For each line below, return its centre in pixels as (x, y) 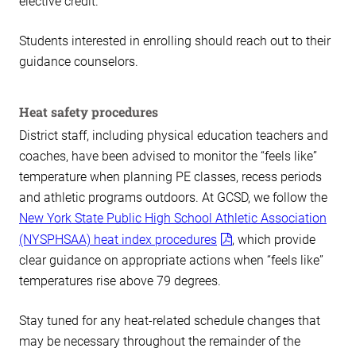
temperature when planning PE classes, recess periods (170, 177)
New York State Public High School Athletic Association (173, 219)
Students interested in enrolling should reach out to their (175, 41)
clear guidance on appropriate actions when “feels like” (171, 261)
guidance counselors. (82, 62)
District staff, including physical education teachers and (174, 136)
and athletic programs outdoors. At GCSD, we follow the (173, 198)
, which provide (274, 240)
